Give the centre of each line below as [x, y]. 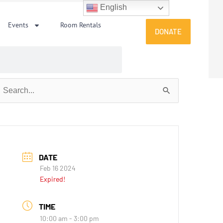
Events [18, 25]
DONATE [168, 31]
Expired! [53, 179]
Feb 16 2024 [58, 168]
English [113, 7]
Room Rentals [81, 25]
